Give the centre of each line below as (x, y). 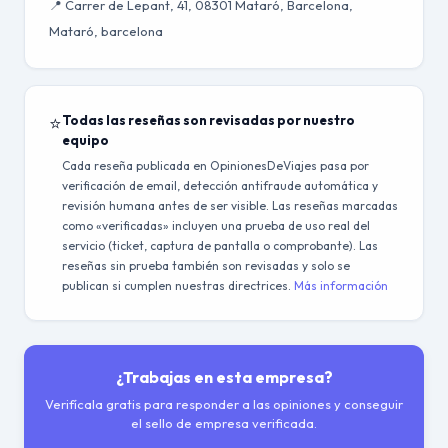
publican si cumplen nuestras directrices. (178, 285)
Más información (341, 285)
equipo (85, 140)
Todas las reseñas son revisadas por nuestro (208, 120)
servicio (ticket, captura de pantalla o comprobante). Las (220, 245)
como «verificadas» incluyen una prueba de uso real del (216, 225)
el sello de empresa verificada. (224, 423)
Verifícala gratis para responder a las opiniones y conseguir (224, 404)
